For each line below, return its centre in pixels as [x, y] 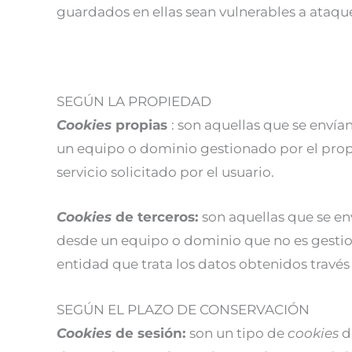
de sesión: [152, 333]
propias [143, 125]
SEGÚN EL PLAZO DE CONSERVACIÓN [183, 309]
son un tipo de [238, 333]
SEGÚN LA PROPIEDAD [134, 102]
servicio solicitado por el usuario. [165, 172]
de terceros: [159, 217]
